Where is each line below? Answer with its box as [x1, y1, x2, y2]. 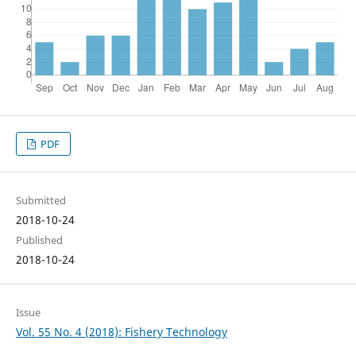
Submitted [15, 193, 66, 208]
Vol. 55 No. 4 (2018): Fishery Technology [15, 324, 227, 340]
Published [15, 233, 63, 248]
